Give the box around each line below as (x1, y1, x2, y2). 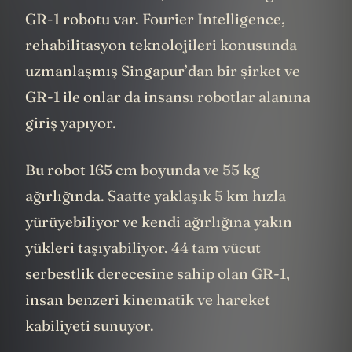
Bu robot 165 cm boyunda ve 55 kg (25, 183, 260, 203)
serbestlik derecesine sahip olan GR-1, (25, 287, 290, 306)
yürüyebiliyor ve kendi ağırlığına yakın (25, 235, 292, 255)
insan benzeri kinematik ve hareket (25, 313, 270, 332)
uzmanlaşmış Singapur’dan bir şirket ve (25, 85, 300, 104)
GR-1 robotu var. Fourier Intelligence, (25, 33, 285, 53)
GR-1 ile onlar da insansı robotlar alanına (25, 111, 310, 130)
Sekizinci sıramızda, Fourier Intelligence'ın (25, 7, 324, 27)
